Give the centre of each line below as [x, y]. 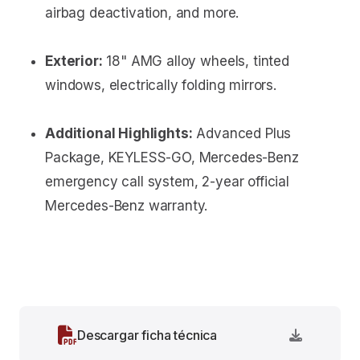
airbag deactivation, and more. [142, 13]
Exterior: [74, 61]
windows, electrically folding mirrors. [161, 86]
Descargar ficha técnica [147, 335]
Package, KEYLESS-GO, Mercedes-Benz [172, 158]
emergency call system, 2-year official [167, 182]
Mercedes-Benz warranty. [127, 206]
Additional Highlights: [119, 134]
